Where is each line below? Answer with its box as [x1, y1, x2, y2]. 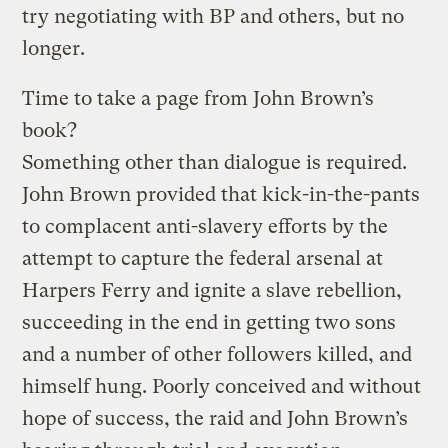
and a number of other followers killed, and [22, 342, 413, 366]
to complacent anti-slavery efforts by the [22, 214, 389, 238]
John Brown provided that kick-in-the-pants [22, 182, 421, 206]
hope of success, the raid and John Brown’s [22, 406, 409, 430]
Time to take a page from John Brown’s [22, 86, 375, 110]
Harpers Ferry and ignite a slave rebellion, [22, 278, 403, 302]
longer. [22, 36, 86, 60]
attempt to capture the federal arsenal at [22, 246, 384, 270]
